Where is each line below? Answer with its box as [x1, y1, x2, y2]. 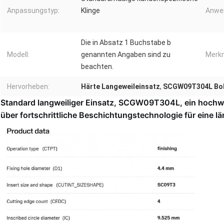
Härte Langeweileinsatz [81, 82, 160, 90]
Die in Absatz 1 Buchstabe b [81, 38, 171, 46]
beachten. [81, 62, 113, 70]
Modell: [7, 50, 29, 58]
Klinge [81, 6, 100, 14]
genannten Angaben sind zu [81, 50, 170, 58]
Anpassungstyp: [7, 6, 59, 14]
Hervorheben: [7, 82, 49, 90]
